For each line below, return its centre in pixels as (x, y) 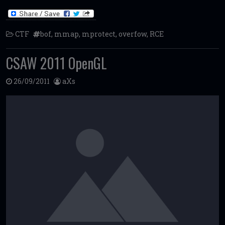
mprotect (99, 34)
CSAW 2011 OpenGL (57, 63)
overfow (133, 34)
